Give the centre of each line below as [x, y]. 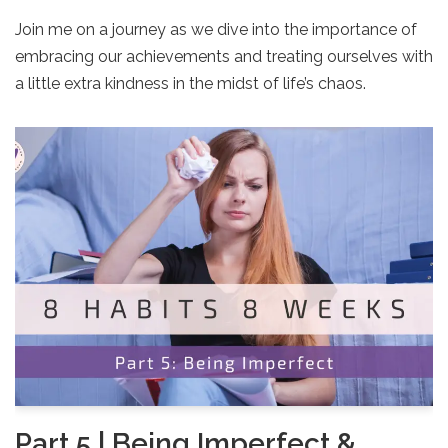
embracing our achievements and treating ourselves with [224, 57]
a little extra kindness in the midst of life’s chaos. [190, 84]
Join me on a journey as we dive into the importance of [216, 30]
